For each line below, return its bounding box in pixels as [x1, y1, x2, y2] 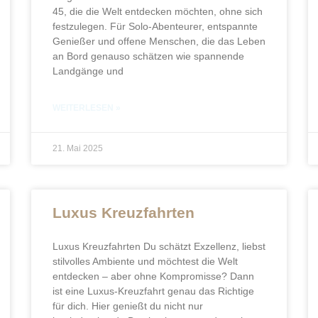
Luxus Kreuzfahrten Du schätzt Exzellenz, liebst [53, 241, 265, 252]
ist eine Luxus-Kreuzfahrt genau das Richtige [53, 285, 254, 297]
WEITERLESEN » [53, 103, 121, 113]
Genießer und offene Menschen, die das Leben [53, 35, 265, 47]
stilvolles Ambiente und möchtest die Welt [53, 256, 238, 267]
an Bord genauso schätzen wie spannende [53, 50, 244, 62]
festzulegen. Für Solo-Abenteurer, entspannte [53, 21, 258, 32]
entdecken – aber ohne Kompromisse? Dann [53, 270, 254, 282]
